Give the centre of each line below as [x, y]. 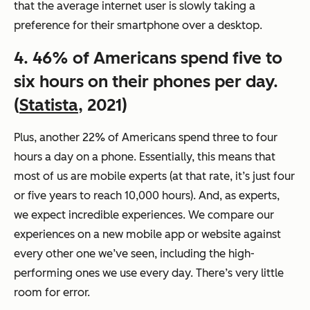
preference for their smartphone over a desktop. [138, 26]
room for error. [52, 293]
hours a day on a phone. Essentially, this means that [145, 157]
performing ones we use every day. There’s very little [149, 273]
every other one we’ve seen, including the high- [134, 254]
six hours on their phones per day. [146, 82]
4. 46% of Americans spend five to [148, 58]
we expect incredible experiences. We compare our [144, 215]
